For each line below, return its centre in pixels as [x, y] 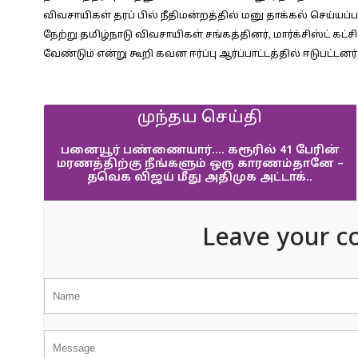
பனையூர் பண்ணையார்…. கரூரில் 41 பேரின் [200, 151]
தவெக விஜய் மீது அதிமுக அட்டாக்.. [200, 178]
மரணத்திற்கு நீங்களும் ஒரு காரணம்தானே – [200, 164]
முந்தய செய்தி [200, 118]
